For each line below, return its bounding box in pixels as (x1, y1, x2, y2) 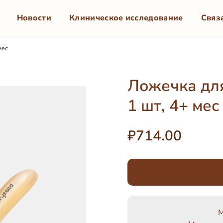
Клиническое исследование (69, 12, 183, 23)
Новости (16, 12, 51, 23)
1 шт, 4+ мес (127, 95, 219, 116)
